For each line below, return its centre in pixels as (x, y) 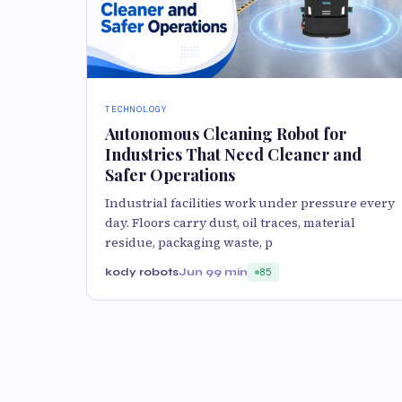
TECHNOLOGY (136, 109)
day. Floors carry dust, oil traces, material (230, 222)
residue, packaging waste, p (189, 242)
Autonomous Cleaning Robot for (226, 133)
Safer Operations (170, 175)
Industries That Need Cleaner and (233, 154)
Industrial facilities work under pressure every (250, 202)
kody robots (142, 271)
